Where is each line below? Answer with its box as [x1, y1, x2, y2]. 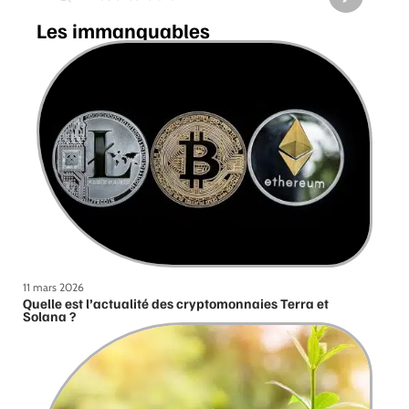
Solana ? [23, 308, 76, 325]
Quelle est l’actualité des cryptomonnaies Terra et [23, 295, 329, 312]
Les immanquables [37, 17, 210, 44]
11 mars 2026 [23, 280, 84, 295]
